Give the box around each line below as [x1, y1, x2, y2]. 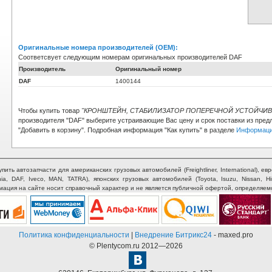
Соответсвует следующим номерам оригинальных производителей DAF [18, 53, 242, 61]
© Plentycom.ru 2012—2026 [89, 242, 183, 250]
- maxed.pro [212, 231, 253, 239]
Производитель [19, 66, 66, 72]
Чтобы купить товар [18, 107, 81, 114]
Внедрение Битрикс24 [135, 231, 212, 239]
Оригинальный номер [115, 66, 182, 72]
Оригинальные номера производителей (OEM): [18, 44, 178, 51]
